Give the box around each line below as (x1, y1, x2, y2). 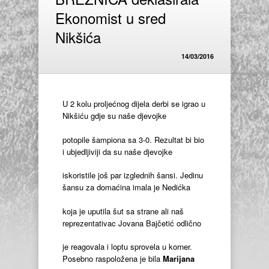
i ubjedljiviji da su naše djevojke (62, 145, 172, 157)
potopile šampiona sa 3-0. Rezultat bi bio (62, 133, 204, 145)
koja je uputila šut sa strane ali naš (62, 205, 184, 217)
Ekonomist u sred (55, 7, 166, 29)
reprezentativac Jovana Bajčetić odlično (62, 217, 201, 229)
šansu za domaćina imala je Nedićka (62, 181, 190, 193)
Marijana (163, 253, 195, 265)
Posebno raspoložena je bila (62, 253, 163, 265)
